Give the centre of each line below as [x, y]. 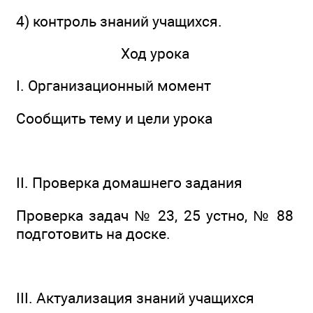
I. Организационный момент [114, 86]
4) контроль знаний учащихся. [119, 21]
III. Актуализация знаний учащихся [135, 298]
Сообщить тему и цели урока [114, 118]
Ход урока [155, 54]
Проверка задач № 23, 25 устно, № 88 [155, 215]
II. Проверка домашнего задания [129, 183]
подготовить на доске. [93, 233]
